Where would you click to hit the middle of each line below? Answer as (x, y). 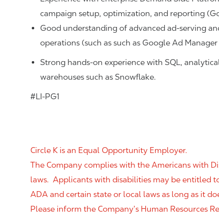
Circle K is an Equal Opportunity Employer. (109, 150)
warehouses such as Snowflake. (98, 77)
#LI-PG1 (45, 97)
